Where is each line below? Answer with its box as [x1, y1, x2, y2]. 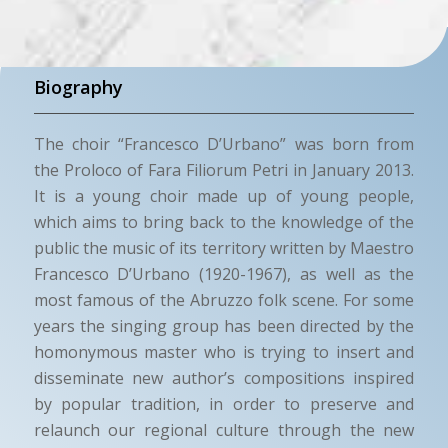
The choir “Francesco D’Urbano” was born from [33, 132, 415, 155]
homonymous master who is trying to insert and [33, 340, 415, 363]
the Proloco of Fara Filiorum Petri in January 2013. [33, 158, 415, 181]
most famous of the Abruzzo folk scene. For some [33, 288, 415, 311]
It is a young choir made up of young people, [33, 184, 415, 207]
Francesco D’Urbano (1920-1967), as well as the [33, 262, 415, 285]
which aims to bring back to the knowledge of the [33, 210, 415, 233]
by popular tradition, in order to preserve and [33, 392, 415, 415]
